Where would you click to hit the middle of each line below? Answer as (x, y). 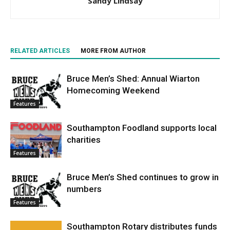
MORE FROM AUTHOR (113, 51)
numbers (84, 189)
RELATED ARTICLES (40, 51)
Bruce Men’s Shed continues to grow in (143, 177)
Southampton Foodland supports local (142, 128)
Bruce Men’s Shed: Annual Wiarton (133, 79)
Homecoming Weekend (113, 91)
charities (84, 140)
